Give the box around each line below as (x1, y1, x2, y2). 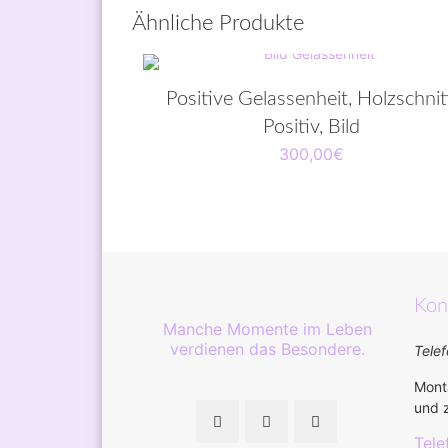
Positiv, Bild (263, 117, 361, 138)
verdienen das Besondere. (169, 339, 365, 360)
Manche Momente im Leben (162, 319, 372, 340)
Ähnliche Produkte (132, 12, 304, 35)
